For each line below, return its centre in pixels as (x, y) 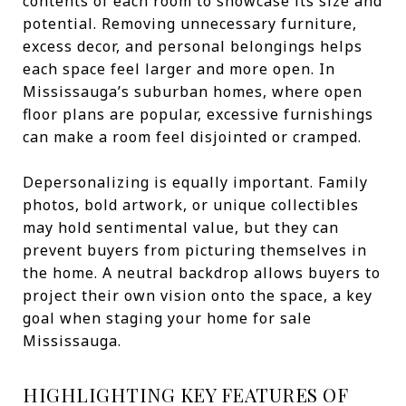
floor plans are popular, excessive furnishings (198, 114)
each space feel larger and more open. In (179, 69)
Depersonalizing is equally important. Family (195, 182)
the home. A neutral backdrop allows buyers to (202, 273)
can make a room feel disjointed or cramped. (192, 137)
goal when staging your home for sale (167, 318)
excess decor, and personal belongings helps (193, 46)
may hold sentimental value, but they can (181, 227)
